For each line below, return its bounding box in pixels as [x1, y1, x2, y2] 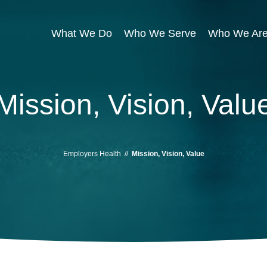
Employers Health [63, 150, 121, 158]
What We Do [51, 27, 112, 39]
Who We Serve [124, 27, 196, 39]
